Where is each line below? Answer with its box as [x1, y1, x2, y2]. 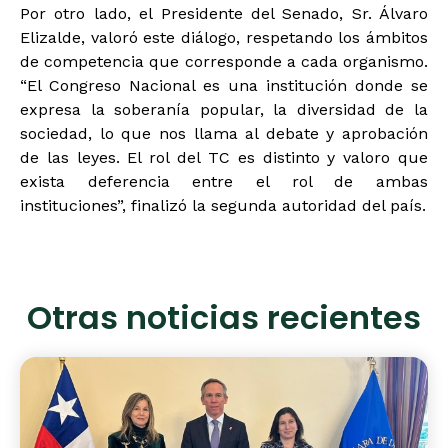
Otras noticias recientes [27, 294, 421, 349]
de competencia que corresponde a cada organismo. [20, 52, 428, 72]
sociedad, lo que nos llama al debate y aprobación [20, 124, 428, 144]
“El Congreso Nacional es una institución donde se [20, 76, 428, 96]
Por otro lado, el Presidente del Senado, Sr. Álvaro [20, 4, 428, 24]
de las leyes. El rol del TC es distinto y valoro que [20, 148, 428, 168]
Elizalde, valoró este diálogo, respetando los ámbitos [20, 28, 428, 48]
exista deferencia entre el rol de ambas [20, 172, 428, 192]
